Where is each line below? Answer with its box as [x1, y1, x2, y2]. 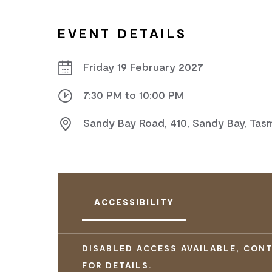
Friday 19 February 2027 [83, 60, 203, 73]
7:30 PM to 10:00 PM [83, 88, 184, 101]
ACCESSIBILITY [94, 197, 174, 207]
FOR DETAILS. [82, 260, 152, 270]
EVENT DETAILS [58, 25, 188, 41]
